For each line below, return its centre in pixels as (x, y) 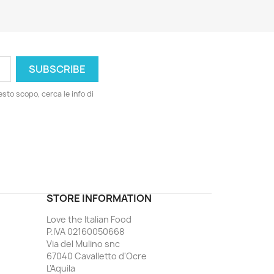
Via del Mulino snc (83, 244)
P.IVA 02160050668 (85, 231)
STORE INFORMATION (99, 198)
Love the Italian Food (89, 219)
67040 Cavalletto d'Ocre (97, 256)
